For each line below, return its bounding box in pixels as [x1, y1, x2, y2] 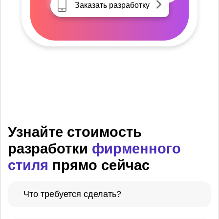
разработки [8, 140, 92, 156]
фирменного [92, 140, 181, 156]
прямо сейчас [48, 157, 150, 173]
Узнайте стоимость [8, 124, 142, 140]
